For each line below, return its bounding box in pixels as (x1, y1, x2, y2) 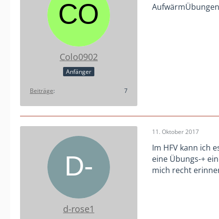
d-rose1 (63, 202, 94, 215)
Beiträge (30, 86, 53, 95)
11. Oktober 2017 (152, 127, 199, 136)
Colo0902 (60, 50, 98, 63)
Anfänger (66, 67, 91, 76)
